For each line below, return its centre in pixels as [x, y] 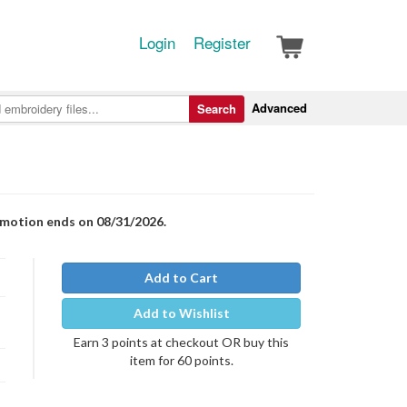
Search [217, 109]
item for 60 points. [181, 360]
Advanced [279, 108]
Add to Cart [181, 278]
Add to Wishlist [181, 313]
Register [222, 42]
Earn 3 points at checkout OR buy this [181, 342]
